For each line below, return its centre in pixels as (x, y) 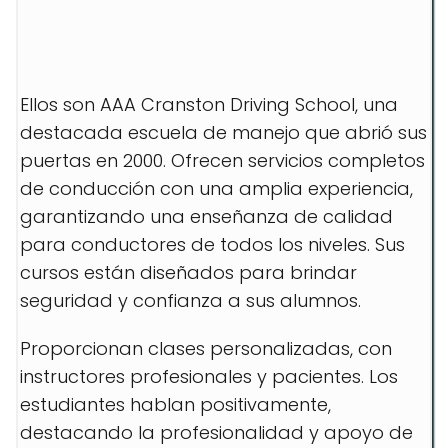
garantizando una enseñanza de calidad (206, 216)
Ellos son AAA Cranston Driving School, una (209, 104)
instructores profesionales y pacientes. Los (209, 376)
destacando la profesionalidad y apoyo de (216, 432)
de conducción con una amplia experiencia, (216, 188)
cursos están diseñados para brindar (188, 272)
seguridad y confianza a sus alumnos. (190, 300)
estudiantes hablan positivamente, (175, 404)
